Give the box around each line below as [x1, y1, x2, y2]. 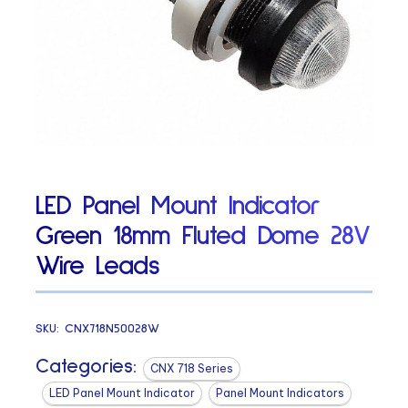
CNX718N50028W [65, 321, 160, 335]
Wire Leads [36, 252, 159, 280]
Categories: [36, 356, 138, 377]
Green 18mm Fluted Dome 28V [36, 222, 371, 250]
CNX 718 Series [150, 361, 234, 375]
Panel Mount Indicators [216, 385, 345, 400]
